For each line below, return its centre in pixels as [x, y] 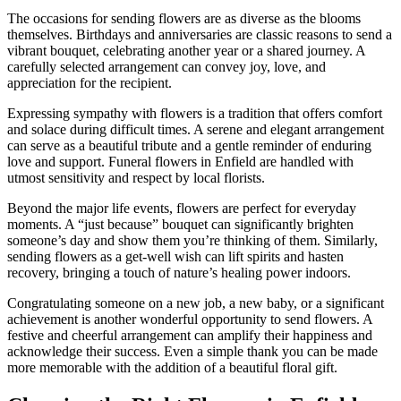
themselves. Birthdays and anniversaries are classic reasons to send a [200, 35]
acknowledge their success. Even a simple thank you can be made [192, 352]
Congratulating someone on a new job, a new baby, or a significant [196, 303]
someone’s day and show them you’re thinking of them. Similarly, [192, 241]
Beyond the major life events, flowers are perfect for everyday [182, 209]
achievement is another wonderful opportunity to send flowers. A [190, 320]
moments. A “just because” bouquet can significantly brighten [180, 225]
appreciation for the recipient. [90, 83]
